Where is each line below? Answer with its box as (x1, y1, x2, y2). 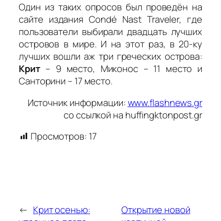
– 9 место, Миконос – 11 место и (40, 62, 202, 75)
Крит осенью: (33, 203, 90, 217)
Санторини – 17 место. (19, 74, 112, 88)
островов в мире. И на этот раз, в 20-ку (19, 37, 202, 51)
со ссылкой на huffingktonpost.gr (64, 108, 202, 121)
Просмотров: (30, 130, 87, 143)
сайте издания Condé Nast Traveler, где (19, 13, 202, 26)
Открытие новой (121, 203, 190, 217)
